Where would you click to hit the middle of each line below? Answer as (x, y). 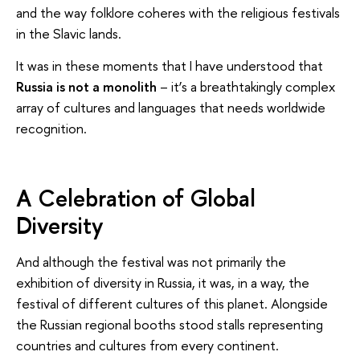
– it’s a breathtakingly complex (246, 86)
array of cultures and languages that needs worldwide (171, 107)
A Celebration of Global (136, 198)
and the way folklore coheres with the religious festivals (178, 12)
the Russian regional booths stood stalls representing (170, 324)
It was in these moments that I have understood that (170, 65)
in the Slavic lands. (69, 33)
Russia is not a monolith (86, 86)
